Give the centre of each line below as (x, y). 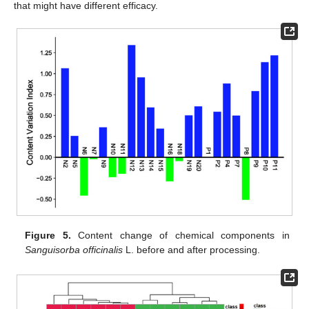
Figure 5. (48, 235)
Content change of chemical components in (180, 235)
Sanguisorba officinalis (74, 249)
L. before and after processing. (192, 249)
